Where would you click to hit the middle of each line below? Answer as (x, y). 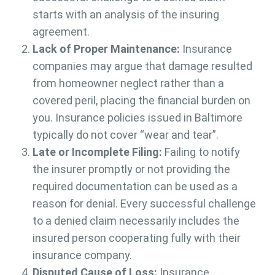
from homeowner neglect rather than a (128, 83)
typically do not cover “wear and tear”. (125, 135)
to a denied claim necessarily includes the (136, 221)
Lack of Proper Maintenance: (106, 49)
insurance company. (82, 255)
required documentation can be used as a (135, 187)
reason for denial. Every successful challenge (144, 204)
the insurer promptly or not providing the (131, 169)
